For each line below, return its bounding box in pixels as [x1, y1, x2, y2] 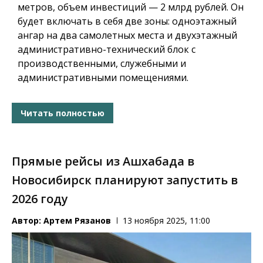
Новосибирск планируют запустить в [12, 172, 238, 188]
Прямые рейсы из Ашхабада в [12, 153, 194, 170]
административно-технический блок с [18, 43, 195, 56]
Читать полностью [21, 107, 104, 119]
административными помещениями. [18, 71, 188, 85]
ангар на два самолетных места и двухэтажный [18, 29, 237, 42]
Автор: [12, 215, 43, 227]
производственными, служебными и [18, 57, 186, 70]
